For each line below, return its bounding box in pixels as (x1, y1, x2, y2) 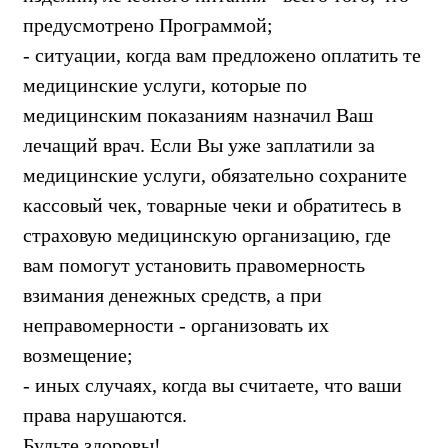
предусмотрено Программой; (23, 13, 273, 36)
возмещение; (23, 343, 133, 366)
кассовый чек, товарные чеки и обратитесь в (23, 193, 401, 216)
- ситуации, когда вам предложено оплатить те (23, 43, 421, 66)
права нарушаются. (23, 403, 187, 426)
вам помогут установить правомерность (23, 253, 365, 276)
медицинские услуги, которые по (23, 73, 307, 96)
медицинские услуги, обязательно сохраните (23, 163, 407, 186)
